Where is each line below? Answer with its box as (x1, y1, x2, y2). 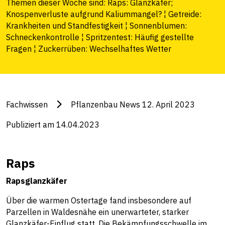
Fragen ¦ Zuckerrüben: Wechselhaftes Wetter (6, 44, 171, 54)
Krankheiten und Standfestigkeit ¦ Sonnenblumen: (6, 21, 187, 31)
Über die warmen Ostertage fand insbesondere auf (6, 195, 191, 205)
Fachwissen (6, 99, 48, 109)
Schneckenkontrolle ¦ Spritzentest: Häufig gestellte (6, 32, 194, 42)
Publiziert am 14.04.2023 (6, 120, 99, 130)
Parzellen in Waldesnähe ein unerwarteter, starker (6, 207, 189, 217)
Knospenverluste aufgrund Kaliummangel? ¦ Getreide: (6, 9, 201, 19)
